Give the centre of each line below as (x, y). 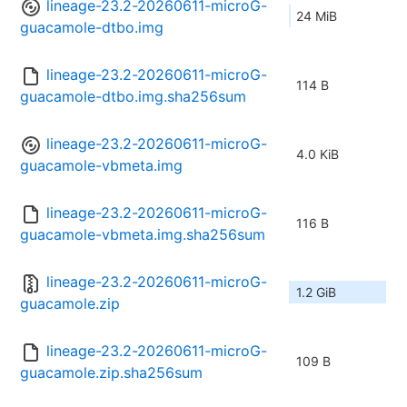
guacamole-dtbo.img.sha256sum (133, 97)
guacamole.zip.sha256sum (111, 373)
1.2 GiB (316, 293)
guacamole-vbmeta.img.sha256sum (143, 235)
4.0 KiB (318, 154)
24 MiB (317, 16)
